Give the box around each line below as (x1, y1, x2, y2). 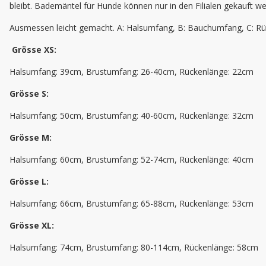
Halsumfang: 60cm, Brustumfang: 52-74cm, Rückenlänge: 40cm (9, 154, 254, 166)
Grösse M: (9, 132, 52, 144)
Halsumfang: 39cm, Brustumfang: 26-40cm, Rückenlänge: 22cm (9, 66, 254, 78)
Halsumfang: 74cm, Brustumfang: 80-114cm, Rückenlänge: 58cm (9, 242, 258, 254)
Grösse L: (9, 176, 49, 188)
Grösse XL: (9, 220, 54, 232)
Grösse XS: (12, 44, 56, 56)
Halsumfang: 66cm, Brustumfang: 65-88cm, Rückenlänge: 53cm (9, 198, 254, 210)
